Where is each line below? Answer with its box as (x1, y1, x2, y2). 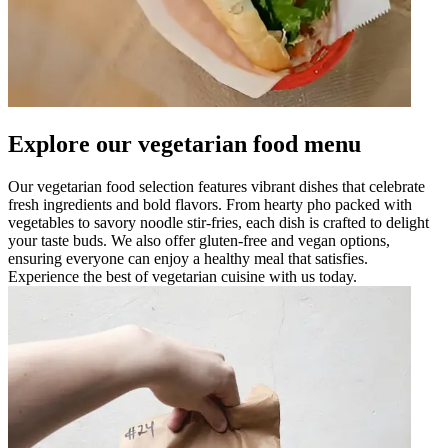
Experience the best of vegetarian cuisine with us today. (8, 267, 357, 285)
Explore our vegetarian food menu (8, 130, 361, 157)
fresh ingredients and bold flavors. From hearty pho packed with (8, 195, 412, 213)
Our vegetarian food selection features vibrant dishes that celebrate (8, 177, 425, 195)
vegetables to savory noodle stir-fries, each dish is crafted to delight (8, 213, 429, 231)
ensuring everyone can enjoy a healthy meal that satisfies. (8, 249, 368, 267)
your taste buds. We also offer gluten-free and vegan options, (8, 231, 390, 249)
